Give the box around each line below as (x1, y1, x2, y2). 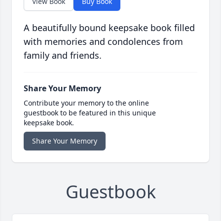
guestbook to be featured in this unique (24, 108, 156, 118)
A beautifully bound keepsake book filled (24, 22, 195, 34)
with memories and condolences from (24, 36, 183, 48)
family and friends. (24, 49, 102, 62)
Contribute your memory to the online (24, 98, 149, 108)
